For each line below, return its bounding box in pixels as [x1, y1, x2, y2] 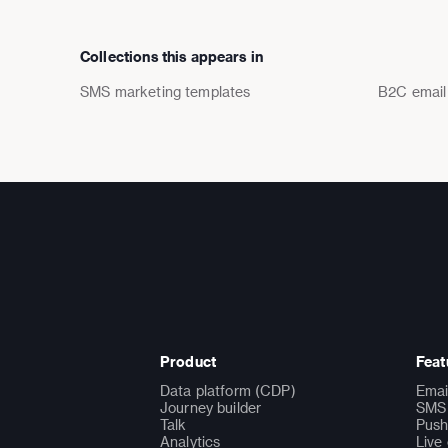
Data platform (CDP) [160, 381, 296, 399]
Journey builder [160, 398, 262, 416]
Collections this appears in [80, 47, 264, 65]
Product [160, 352, 217, 370]
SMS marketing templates [80, 82, 251, 100]
